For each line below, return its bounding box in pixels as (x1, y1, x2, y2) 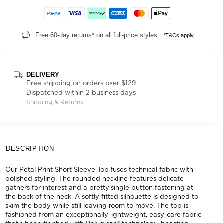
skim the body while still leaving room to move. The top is (5, 201, 188, 209)
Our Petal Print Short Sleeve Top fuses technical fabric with (5, 165, 193, 173)
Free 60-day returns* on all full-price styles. (35, 31, 163, 39)
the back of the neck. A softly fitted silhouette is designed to (5, 192, 198, 200)
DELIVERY (26, 71, 59, 78)
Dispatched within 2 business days (26, 88, 136, 96)
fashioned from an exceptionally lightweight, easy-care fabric (5, 210, 201, 218)
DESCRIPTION (6, 145, 54, 152)
